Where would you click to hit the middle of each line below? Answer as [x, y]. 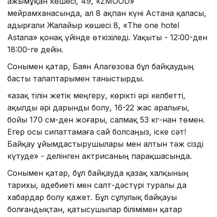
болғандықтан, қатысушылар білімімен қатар [95, 209]
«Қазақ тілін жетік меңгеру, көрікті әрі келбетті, [96, 95]
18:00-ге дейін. [35, 49]
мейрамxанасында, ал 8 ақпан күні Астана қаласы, [107, 13]
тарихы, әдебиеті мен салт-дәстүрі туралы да [97, 185]
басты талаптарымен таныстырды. [76, 78]
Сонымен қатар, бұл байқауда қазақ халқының [98, 173]
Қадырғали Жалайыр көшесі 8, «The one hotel [93, 25]
